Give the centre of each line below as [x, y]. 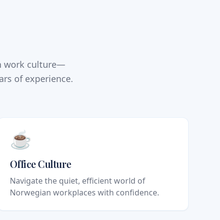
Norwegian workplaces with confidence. [84, 193]
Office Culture [40, 164]
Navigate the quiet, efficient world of [77, 181]
